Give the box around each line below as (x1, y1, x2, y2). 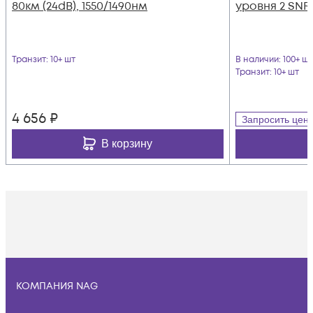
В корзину (101, 137, 152, 150)
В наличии (235, 53, 279, 66)
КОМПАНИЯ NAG (16, 279, 98, 293)
